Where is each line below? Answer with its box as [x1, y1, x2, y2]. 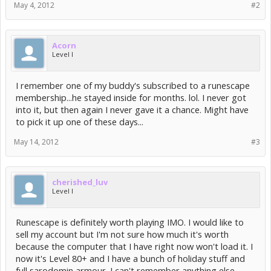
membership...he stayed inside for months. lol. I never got [16, 91, 246, 103]
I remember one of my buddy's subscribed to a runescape [16, 79, 250, 91]
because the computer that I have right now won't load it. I [16, 240, 253, 252]
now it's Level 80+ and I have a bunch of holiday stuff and [16, 252, 245, 264]
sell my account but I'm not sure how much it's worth [16, 228, 229, 240]
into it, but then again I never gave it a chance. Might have [16, 103, 249, 116]
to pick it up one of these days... [16, 116, 143, 128]
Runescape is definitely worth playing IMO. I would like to [16, 216, 244, 228]
